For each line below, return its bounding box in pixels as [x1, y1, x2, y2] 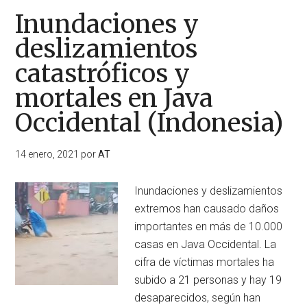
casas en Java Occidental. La [134, 238, 277, 251]
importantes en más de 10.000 [134, 220, 283, 233]
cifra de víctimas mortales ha [134, 256, 275, 269]
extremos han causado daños [134, 202, 280, 215]
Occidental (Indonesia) [15, 108, 284, 138]
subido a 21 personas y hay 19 [134, 273, 282, 286]
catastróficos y [15, 58, 191, 89]
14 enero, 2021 [15, 149, 79, 160]
